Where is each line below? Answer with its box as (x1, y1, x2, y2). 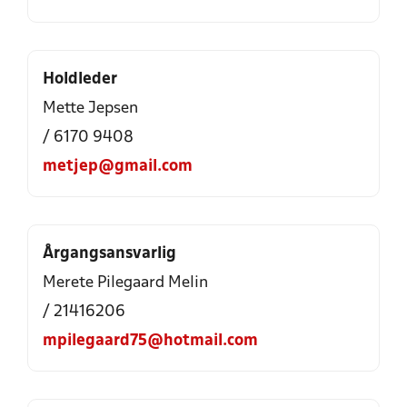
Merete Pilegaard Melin (43, 275, 208, 291)
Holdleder (43, 72, 117, 87)
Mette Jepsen (43, 101, 138, 116)
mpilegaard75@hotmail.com (43, 333, 258, 349)
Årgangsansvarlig (43, 246, 176, 262)
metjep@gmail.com (43, 159, 193, 174)
